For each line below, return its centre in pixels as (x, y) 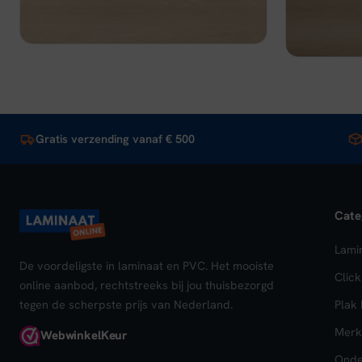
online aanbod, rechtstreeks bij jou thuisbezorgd (147, 284)
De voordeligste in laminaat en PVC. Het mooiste (147, 265)
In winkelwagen (201, 9)
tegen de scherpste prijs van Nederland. (126, 304)
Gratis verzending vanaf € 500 (115, 138)
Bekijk (86, 9)
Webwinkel (71, 336)
